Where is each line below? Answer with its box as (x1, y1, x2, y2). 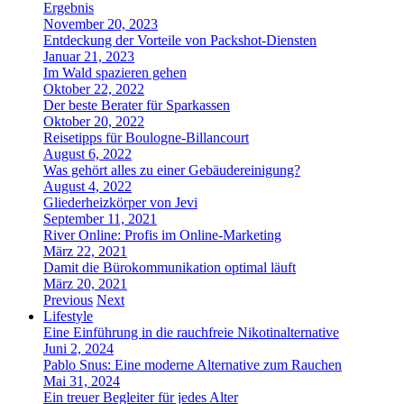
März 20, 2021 (43, 276, 127, 291)
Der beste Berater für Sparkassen (43, 97, 230, 113)
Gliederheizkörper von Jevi (43, 195, 197, 210)
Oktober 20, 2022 (43, 114, 144, 129)
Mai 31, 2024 (43, 373, 120, 389)
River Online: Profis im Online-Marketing (43, 227, 281, 243)
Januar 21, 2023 (43, 49, 134, 64)
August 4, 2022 (43, 179, 132, 194)
